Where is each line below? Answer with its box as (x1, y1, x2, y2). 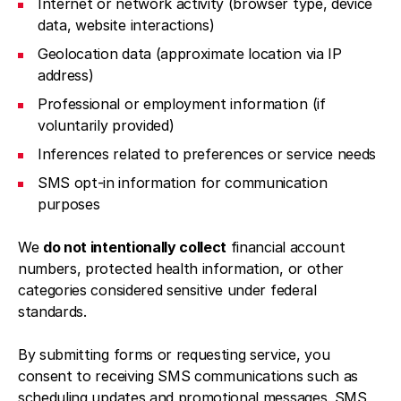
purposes (38, 195, 100, 213)
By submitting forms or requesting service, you (18, 346, 330, 363)
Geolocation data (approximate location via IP (38, 45, 342, 63)
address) (38, 66, 94, 84)
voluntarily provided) (38, 116, 175, 134)
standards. (18, 303, 87, 320)
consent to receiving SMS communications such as (18, 367, 358, 385)
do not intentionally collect (43, 238, 227, 256)
